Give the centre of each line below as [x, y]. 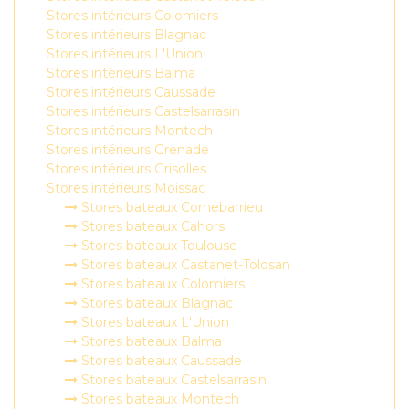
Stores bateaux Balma [150, 341]
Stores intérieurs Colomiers [132, 16]
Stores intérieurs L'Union [125, 54]
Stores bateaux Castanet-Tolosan [184, 265]
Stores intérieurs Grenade [128, 150]
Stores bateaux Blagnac [155, 303]
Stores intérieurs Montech [130, 131]
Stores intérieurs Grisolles [126, 169]
